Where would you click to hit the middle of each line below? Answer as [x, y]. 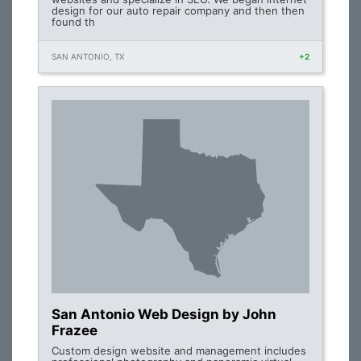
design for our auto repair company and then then [178, 10]
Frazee [75, 330]
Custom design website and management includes [179, 351]
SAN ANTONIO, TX [88, 56]
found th [73, 22]
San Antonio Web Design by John [164, 314]
